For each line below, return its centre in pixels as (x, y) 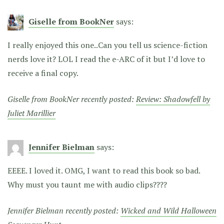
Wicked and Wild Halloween (168, 210)
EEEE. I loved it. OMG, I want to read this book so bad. (104, 170)
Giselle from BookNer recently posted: (72, 99)
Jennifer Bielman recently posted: (64, 210)
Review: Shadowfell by (173, 99)
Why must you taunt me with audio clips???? (87, 184)
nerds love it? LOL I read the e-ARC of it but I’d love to (106, 59)
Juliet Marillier (31, 113)
